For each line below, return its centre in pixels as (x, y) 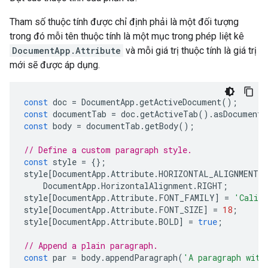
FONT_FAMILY (187, 198)
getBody (162, 126)
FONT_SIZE (181, 210)
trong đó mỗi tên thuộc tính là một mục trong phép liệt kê (127, 36)
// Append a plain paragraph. (91, 246)
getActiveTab (169, 114)
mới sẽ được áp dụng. (55, 65)
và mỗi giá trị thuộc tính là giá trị (190, 51)
